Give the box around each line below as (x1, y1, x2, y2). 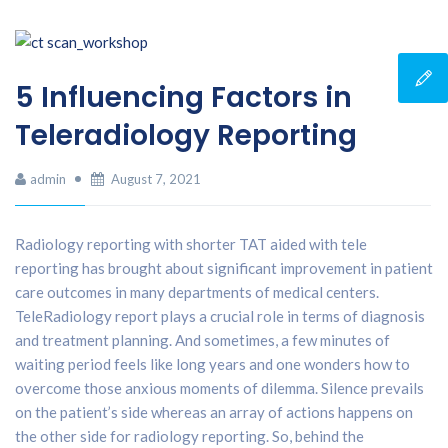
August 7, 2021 (111, 170, 201, 187)
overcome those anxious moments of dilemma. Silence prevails (15, 378, 424, 397)
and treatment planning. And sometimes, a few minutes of (15, 330, 390, 349)
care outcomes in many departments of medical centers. (15, 282, 379, 301)
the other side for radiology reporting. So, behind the (15, 426, 364, 445)
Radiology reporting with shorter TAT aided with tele (15, 234, 367, 253)
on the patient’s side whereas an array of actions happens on (15, 402, 413, 421)
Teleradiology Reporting (15, 115, 357, 155)
